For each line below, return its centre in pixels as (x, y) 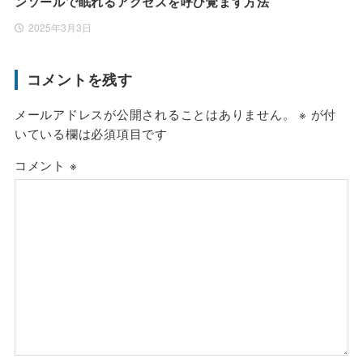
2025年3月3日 (60, 28)
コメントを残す (79, 80)
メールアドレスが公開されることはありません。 (155, 114)
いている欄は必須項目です (91, 134)
